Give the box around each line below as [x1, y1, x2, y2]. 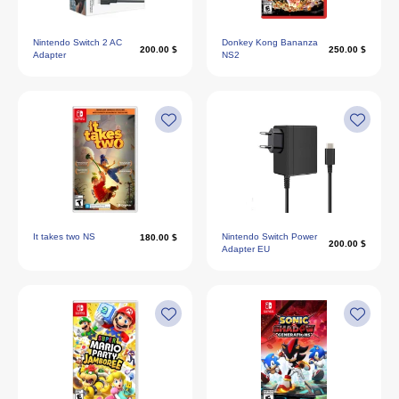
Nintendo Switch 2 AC [33, 37, 122, 47]
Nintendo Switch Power [222, 232, 317, 241]
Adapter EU [222, 244, 270, 254]
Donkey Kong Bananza [222, 37, 318, 47]
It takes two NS [33, 232, 95, 241]
